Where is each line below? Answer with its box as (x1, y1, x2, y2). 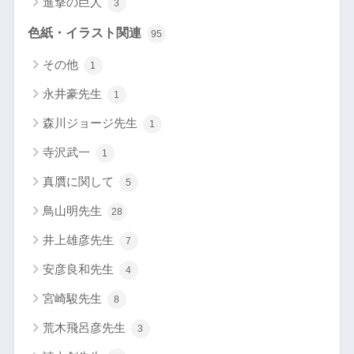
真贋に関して (42, 174, 117, 188)
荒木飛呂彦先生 (42, 321, 129, 335)
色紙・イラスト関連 (27, 25, 145, 40)
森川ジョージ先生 (42, 115, 141, 130)
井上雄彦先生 (42, 232, 117, 247)
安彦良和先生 (42, 262, 117, 276)
